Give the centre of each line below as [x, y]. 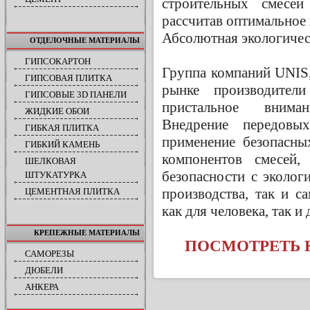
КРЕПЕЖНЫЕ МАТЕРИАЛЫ [87, 232]
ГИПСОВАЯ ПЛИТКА [69, 78]
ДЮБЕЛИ [44, 270]
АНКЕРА [42, 287]
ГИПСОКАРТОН [58, 61]
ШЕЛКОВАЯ [51, 161]
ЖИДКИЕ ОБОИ [57, 111]
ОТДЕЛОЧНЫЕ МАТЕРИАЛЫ [85, 40]
